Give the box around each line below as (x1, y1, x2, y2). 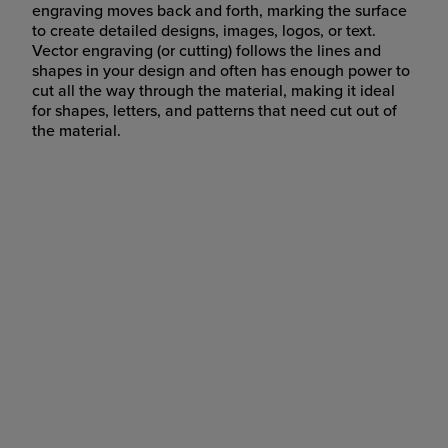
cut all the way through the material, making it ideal (32, 80, 395, 101)
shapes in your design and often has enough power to (32, 60, 410, 81)
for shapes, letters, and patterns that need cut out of (32, 100, 397, 121)
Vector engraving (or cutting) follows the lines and (32, 40, 381, 61)
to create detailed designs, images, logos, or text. (32, 20, 376, 41)
